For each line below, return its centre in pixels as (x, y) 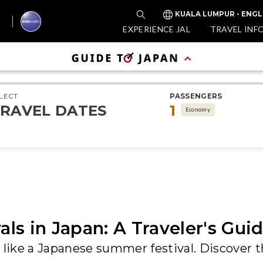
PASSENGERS (196, 96)
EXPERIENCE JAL (157, 29)
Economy (198, 109)
